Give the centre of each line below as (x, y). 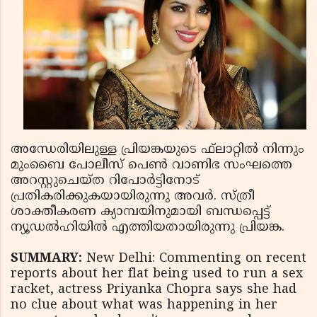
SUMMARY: (46, 259)
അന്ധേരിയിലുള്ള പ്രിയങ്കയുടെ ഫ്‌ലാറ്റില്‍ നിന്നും (157, 150)
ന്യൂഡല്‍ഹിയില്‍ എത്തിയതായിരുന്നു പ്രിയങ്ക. (148, 227)
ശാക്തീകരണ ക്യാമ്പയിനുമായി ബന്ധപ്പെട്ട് (140, 212)
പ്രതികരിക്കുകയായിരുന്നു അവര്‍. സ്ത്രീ (133, 196)
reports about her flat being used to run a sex (157, 274)
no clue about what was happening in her (144, 305)
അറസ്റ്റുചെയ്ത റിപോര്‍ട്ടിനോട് (105, 181)
